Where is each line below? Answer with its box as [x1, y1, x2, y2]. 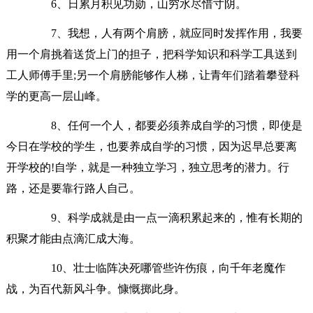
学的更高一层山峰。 [6, 89, 107, 102]
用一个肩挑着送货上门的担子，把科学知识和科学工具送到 [6, 48, 297, 60]
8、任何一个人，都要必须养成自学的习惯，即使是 [28, 119, 303, 131]
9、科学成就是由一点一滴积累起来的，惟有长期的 [28, 211, 303, 224]
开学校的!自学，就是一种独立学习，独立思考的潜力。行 [6, 161, 289, 173]
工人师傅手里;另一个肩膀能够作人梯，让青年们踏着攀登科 [6, 68, 300, 81]
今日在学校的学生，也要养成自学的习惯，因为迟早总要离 [6, 140, 297, 152]
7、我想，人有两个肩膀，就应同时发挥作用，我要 [28, 27, 303, 39]
